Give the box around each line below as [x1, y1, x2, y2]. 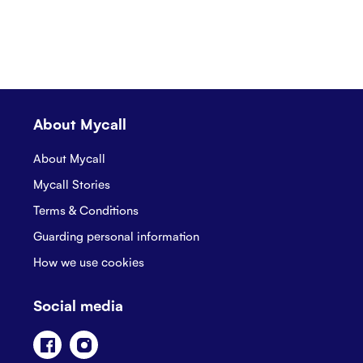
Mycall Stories [33, 175, 110, 191]
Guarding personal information [33, 227, 199, 243]
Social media [33, 294, 123, 314]
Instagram [97, 330, 152, 346]
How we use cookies [33, 253, 144, 269]
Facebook [61, 330, 115, 346]
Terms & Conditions [33, 201, 139, 217]
